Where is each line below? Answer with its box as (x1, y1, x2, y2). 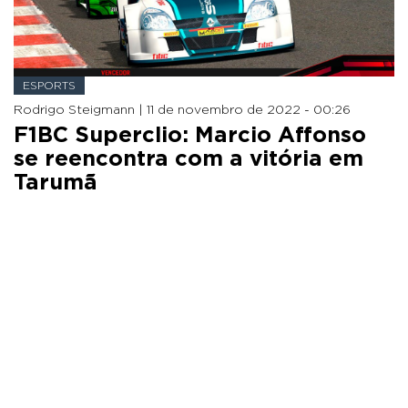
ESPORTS (23, 79, 76, 91)
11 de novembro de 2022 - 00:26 (147, 103, 351, 117)
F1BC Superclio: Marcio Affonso (14, 124, 366, 147)
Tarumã (14, 171, 97, 194)
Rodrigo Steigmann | (14, 103, 147, 117)
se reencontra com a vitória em (14, 148, 363, 170)
